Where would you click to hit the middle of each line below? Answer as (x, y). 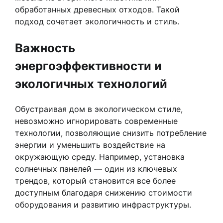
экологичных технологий (91, 84)
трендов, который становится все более (95, 180)
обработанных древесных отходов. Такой (97, 9)
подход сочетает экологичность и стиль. (97, 21)
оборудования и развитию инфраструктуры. (103, 204)
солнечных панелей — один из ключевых (96, 168)
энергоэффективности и (88, 66)
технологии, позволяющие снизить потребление (111, 133)
